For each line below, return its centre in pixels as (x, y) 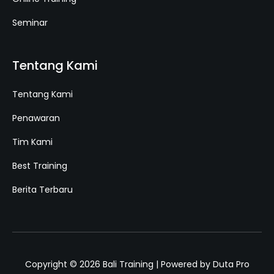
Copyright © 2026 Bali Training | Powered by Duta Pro (137, 265)
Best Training (40, 166)
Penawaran (36, 118)
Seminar (30, 23)
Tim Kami (32, 142)
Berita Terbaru (43, 190)
